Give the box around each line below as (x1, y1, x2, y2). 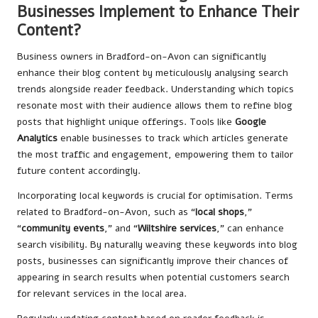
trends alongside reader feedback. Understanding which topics (17, 82, 294, 97)
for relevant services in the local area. (17, 287, 187, 301)
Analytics (17, 131, 57, 146)
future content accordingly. (17, 164, 141, 178)
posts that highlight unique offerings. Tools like (17, 115, 235, 129)
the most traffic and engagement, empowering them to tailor (17, 148, 293, 162)
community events (21, 221, 104, 236)
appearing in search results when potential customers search (17, 270, 290, 285)
